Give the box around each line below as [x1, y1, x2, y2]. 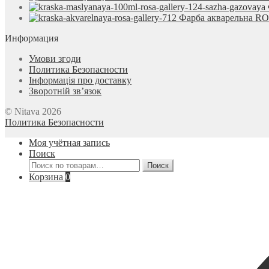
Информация [5, 33, 58, 44]
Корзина [29, 172, 65, 183]
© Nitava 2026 [5, 106, 61, 117]
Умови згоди [29, 53, 81, 64]
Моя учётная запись [29, 138, 110, 148]
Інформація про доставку [29, 75, 131, 86]
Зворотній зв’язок [29, 86, 101, 97]
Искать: [28, 159, 59, 169]
